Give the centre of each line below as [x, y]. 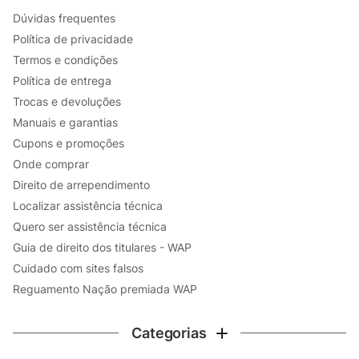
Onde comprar [51, 163]
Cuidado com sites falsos [78, 268]
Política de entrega [62, 80]
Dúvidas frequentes [64, 18]
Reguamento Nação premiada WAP [105, 288]
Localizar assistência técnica [88, 205]
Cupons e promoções [69, 143]
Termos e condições [65, 59]
